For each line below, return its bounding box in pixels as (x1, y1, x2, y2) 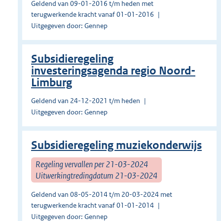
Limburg (31, 76, 72, 90)
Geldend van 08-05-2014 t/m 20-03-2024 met (31, 190, 172, 199)
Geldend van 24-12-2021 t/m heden (31, 96, 140, 106)
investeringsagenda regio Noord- (31, 64, 195, 78)
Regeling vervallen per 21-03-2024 (36, 158, 148, 170)
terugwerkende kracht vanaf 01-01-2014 (31, 201, 154, 210)
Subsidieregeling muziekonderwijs (31, 139, 202, 152)
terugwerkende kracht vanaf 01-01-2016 (31, 10, 154, 19)
